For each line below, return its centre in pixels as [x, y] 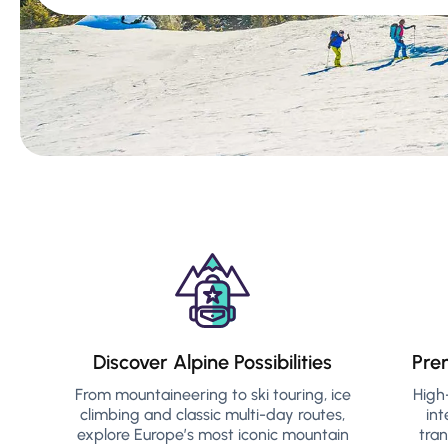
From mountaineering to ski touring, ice [212, 394]
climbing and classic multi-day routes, [213, 414]
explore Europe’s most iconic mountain [212, 434]
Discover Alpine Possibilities [213, 362]
